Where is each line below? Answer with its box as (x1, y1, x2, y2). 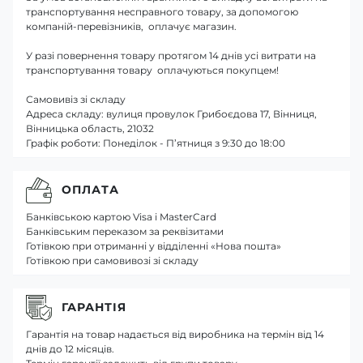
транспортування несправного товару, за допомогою (26, 5, 298, 18)
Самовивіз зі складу (26, 92, 126, 105)
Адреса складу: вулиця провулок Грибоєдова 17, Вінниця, (26, 107, 317, 120)
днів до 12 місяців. (26, 342, 114, 355)
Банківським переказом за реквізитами (26, 224, 224, 237)
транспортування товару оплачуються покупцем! (26, 63, 279, 76)
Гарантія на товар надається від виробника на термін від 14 (26, 327, 324, 340)
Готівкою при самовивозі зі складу (26, 254, 199, 267)
